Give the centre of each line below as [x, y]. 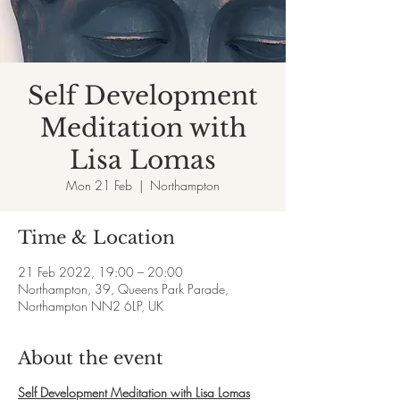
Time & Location [96, 237]
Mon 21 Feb [99, 185]
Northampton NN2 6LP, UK [91, 306]
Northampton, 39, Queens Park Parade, [123, 289]
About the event [91, 358]
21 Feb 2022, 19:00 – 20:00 [100, 272]
